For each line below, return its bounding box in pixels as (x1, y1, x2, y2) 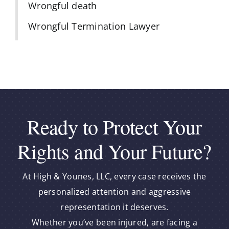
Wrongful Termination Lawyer (28, 19, 160, 32)
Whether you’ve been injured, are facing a (31, 216, 198, 228)
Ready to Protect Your (27, 112, 202, 140)
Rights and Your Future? (17, 137, 212, 165)
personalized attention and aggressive (38, 186, 191, 197)
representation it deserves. (60, 201, 169, 213)
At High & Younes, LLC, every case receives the (22, 170, 207, 182)
